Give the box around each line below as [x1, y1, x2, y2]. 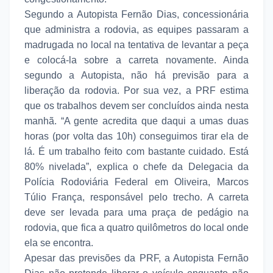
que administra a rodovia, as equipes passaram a [24, 24, 249, 35]
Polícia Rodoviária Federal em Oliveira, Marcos [24, 176, 249, 187]
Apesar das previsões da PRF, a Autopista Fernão [24, 252, 249, 263]
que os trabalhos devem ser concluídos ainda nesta [24, 100, 249, 111]
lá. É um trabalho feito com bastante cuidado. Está [24, 146, 249, 157]
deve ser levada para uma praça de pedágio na [24, 207, 249, 218]
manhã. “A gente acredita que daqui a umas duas [24, 115, 249, 126]
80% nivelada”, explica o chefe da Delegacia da [24, 161, 249, 172]
